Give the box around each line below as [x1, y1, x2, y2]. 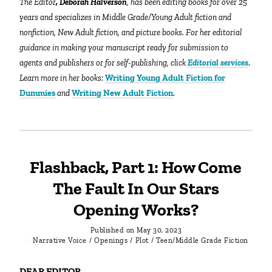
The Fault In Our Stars [52, 178, 219, 199]
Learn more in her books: [19, 73, 106, 84]
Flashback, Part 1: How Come [30, 157, 242, 178]
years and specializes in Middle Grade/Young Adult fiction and [19, 12, 232, 23]
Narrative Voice [33, 236, 87, 245]
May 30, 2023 [137, 225, 182, 234]
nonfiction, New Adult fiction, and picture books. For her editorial [19, 27, 242, 38]
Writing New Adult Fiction [72, 88, 174, 99]
